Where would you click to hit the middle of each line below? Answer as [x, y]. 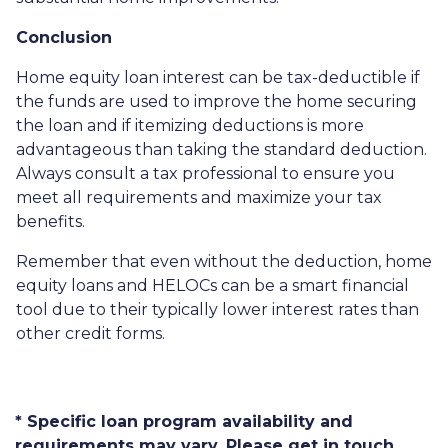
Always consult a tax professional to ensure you [205, 173]
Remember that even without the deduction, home [224, 261]
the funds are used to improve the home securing [216, 101]
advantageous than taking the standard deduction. [221, 149]
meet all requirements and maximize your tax [199, 197]
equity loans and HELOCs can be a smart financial [212, 285]
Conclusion [64, 37]
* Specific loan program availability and [184, 421]
